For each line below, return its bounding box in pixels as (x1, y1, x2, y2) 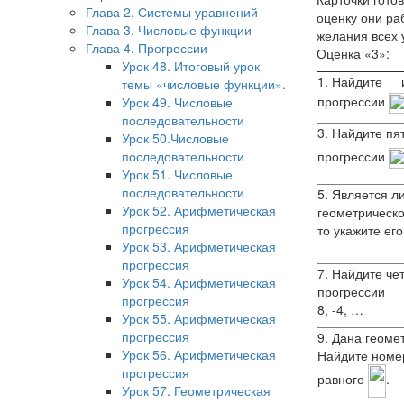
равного (317, 370, 368, 389)
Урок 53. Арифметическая (122, 237, 276, 255)
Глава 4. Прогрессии (86, 39, 207, 57)
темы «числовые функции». (122, 75, 286, 93)
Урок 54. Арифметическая (122, 273, 276, 291)
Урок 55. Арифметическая (122, 309, 276, 327)
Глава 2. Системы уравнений (86, 3, 258, 21)
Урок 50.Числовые (122, 129, 229, 147)
